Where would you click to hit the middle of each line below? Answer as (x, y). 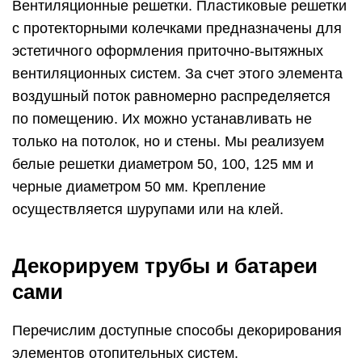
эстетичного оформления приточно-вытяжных (168, 51)
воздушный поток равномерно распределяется (171, 96)
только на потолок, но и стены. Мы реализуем (168, 141)
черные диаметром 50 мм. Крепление (139, 186)
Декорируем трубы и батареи (165, 265)
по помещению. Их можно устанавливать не (162, 118)
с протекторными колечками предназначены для (177, 28)
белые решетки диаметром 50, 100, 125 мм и (163, 164)
